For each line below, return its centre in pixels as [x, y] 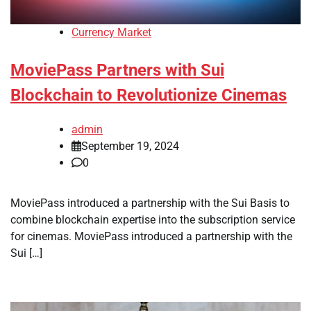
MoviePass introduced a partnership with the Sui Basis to [150, 203]
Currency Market [111, 33]
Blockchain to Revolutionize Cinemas [149, 95]
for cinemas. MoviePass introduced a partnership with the [151, 237]
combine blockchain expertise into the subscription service [153, 220]
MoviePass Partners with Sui [117, 70]
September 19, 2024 [130, 146]
